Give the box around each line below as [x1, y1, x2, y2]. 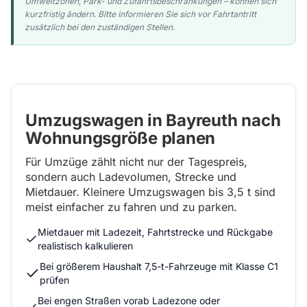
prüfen [40, 274, 70, 286]
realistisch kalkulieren [37, 240, 133, 251]
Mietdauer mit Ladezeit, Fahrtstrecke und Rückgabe [37, 226, 273, 238]
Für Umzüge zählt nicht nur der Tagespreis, [25, 155, 247, 169]
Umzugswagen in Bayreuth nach [25, 110, 281, 130]
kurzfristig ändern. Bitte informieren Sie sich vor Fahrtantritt [25, 9, 256, 19]
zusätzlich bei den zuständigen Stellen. [25, 22, 175, 32]
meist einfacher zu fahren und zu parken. [25, 200, 237, 214]
